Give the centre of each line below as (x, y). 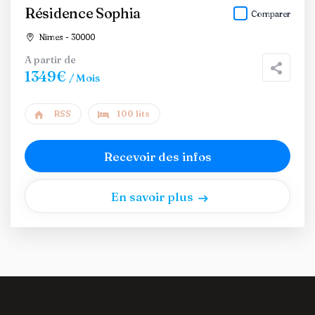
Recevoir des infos (157, 156)
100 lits (133, 114)
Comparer (271, 14)
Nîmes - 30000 (65, 37)
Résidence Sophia (83, 13)
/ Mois (84, 78)
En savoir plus (152, 196)
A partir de (50, 60)
